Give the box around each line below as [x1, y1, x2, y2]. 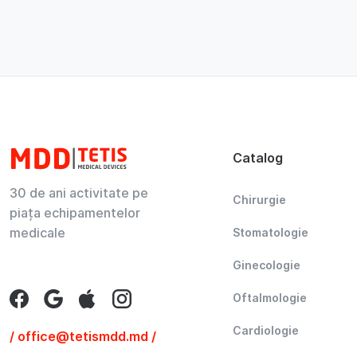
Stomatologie [233, 225, 308, 239]
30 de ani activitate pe [10, 184, 148, 201]
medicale [10, 224, 65, 241]
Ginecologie [233, 257, 300, 272]
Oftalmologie [233, 290, 307, 304]
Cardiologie [233, 323, 299, 337]
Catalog [233, 149, 283, 166]
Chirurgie [233, 192, 286, 206]
